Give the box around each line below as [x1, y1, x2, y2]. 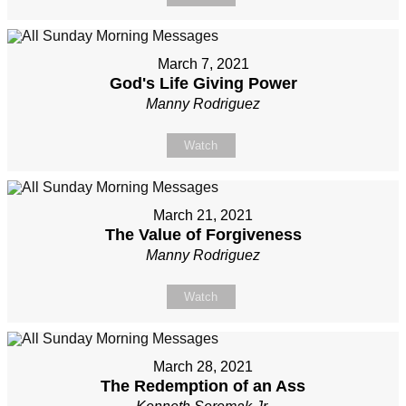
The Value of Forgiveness [104, 226, 302, 245]
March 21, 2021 [153, 208, 253, 224]
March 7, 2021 [157, 56, 249, 72]
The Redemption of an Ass [101, 377, 305, 396]
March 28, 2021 [153, 359, 253, 375]
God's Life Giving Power [109, 74, 297, 93]
